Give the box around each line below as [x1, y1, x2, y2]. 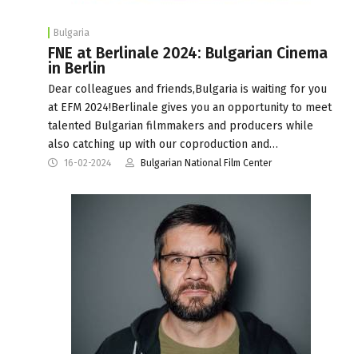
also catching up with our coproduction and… [48, 137, 278, 151]
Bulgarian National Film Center [141, 157, 272, 169]
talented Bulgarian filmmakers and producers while [48, 118, 313, 133]
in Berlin [48, 58, 105, 78]
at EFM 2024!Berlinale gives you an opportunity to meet [48, 100, 332, 114]
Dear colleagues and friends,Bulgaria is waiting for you [48, 82, 327, 96]
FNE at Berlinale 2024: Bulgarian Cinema [48, 43, 328, 62]
